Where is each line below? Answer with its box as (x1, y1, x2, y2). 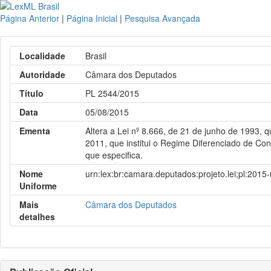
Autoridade (19, 68, 65, 80)
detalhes (19, 211, 55, 223)
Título (19, 87, 44, 99)
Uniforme (19, 180, 57, 192)
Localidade (19, 50, 65, 62)
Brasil (85, 50, 107, 62)
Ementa (19, 125, 50, 137)
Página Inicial (67, 12, 117, 24)
